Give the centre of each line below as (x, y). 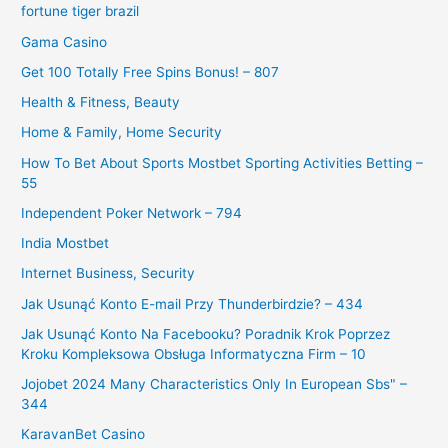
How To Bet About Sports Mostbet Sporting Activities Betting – (222, 162)
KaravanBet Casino (83, 434)
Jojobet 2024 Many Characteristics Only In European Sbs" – (214, 384)
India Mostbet (65, 243)
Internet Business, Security (108, 273)
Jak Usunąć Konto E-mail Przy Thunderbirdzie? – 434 (192, 303)
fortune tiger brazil (80, 11)
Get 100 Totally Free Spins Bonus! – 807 (150, 71)
